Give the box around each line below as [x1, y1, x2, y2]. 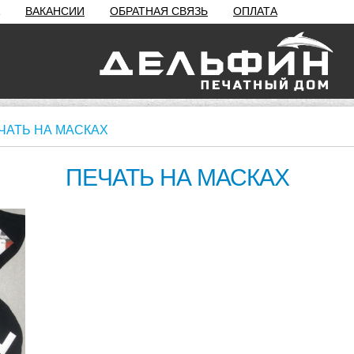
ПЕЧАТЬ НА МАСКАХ [65, 164, 289, 190]
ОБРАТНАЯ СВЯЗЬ [110, 5, 208, 17]
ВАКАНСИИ [25, 5, 85, 17]
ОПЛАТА [233, 5, 277, 17]
